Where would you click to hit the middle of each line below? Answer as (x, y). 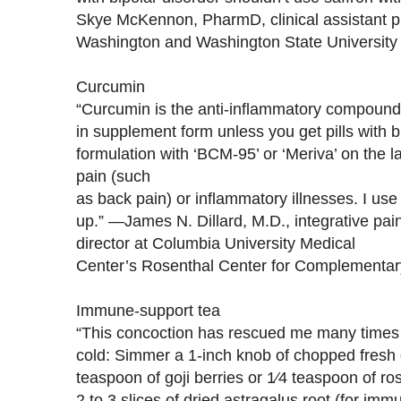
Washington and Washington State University (237, 41)
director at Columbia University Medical (216, 243)
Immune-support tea (148, 310)
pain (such (113, 175)
